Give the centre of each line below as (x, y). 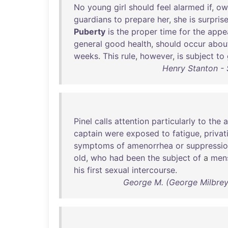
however (156, 56)
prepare (140, 19)
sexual (117, 170)
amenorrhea (150, 146)
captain (88, 133)
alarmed (189, 7)
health (139, 44)
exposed (143, 133)
